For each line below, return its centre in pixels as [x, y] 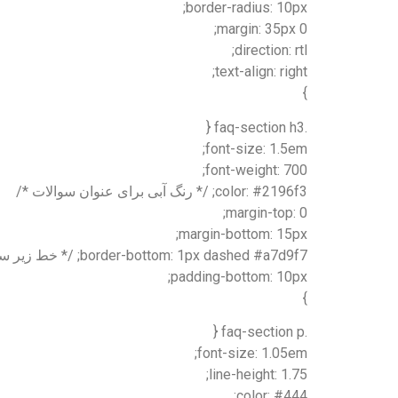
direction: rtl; [271, 51]
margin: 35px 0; [262, 29]
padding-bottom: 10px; [239, 276]
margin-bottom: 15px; [243, 234]
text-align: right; [261, 72]
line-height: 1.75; [258, 375]
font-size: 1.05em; [252, 354]
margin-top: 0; [267, 212]
